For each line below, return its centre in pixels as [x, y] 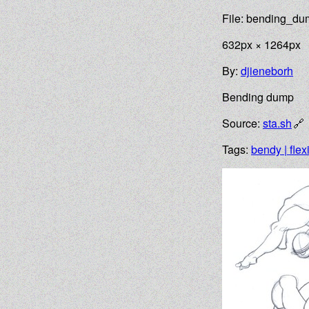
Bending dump [258, 97]
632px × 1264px [261, 44]
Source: [242, 123]
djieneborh [267, 71]
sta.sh [277, 123]
